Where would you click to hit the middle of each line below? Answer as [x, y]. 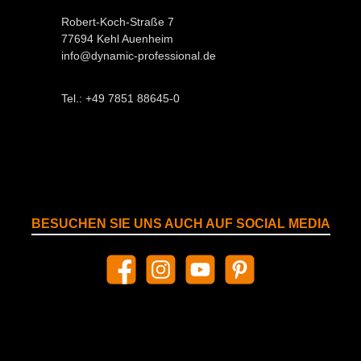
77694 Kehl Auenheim [117, 39]
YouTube [204, 276]
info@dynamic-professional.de [139, 56]
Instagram [168, 276]
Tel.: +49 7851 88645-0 [120, 98]
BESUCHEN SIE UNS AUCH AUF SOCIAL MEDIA [180, 224]
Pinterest [243, 276]
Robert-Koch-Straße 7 [118, 22]
